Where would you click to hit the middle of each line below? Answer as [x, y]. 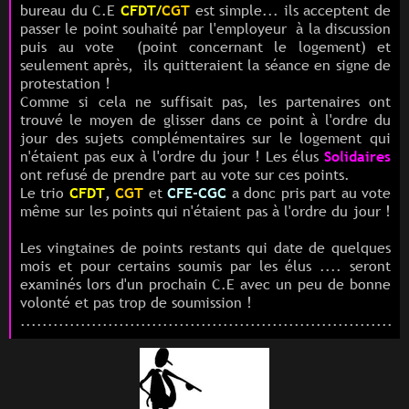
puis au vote [79, 46]
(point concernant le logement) [257, 46]
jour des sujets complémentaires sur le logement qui [205, 137]
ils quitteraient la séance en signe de [265, 64]
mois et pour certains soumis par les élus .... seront [205, 265]
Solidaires [357, 156]
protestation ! [65, 83]
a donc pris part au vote [309, 192]
